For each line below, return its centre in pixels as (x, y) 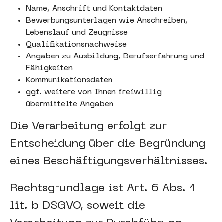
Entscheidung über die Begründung (108, 144)
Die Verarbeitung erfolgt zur (88, 127)
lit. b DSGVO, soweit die (78, 206)
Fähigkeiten (49, 68)
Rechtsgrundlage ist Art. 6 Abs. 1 (102, 189)
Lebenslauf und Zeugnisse (77, 33)
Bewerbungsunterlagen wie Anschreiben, (107, 21)
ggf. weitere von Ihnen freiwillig (94, 92)
